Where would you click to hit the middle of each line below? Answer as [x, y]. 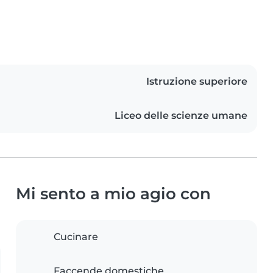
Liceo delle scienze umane [181, 116]
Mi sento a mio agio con [113, 194]
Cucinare [76, 237]
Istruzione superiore [197, 82]
